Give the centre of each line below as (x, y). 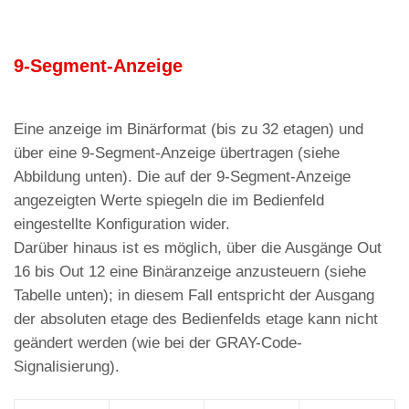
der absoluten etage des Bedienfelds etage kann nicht (196, 319)
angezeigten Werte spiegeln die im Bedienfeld (169, 200)
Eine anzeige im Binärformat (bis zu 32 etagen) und (189, 129)
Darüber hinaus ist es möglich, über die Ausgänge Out (198, 247)
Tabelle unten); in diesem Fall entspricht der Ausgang (194, 295)
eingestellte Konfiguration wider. (122, 224)
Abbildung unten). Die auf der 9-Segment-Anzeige (182, 176)
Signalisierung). (67, 366)
